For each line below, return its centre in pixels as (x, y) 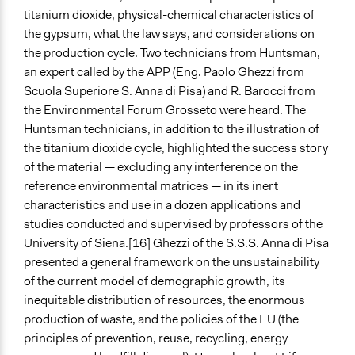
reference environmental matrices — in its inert (151, 185)
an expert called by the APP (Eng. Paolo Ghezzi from (164, 71)
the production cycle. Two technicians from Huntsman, (172, 52)
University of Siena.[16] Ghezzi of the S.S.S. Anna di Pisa (176, 242)
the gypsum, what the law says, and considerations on (169, 33)
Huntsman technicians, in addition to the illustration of (172, 128)
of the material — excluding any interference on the (161, 166)
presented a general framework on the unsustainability (172, 261)
